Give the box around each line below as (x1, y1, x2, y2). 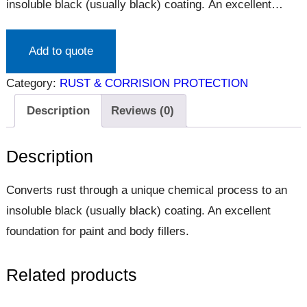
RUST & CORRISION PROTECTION (59, 77, 248, 90)
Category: (5, 77, 60, 90)
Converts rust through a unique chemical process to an (5, 184, 287, 197)
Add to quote (28, 45, 93, 58)
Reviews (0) (110, 103, 174, 117)
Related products (5, 266, 137, 285)
